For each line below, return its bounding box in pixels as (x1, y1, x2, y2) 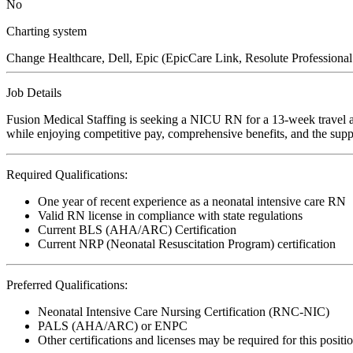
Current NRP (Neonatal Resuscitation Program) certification (38, 236, 336, 251)
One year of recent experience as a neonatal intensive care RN (38, 194, 346, 208)
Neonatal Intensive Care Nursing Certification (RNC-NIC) (38, 304, 329, 318)
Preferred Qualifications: (6, 277, 128, 292)
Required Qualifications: (6, 167, 128, 181)
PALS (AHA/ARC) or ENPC (38, 318, 188, 333)
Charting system (6, 24, 87, 38)
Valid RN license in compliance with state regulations (38, 208, 303, 222)
